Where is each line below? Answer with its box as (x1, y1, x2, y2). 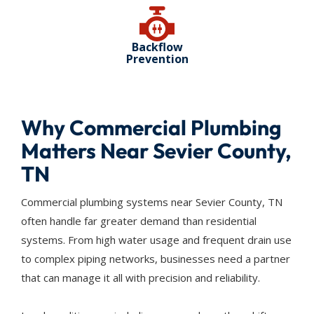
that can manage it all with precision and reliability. (21, 271, 260, 285)
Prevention (125, 51, 189, 67)
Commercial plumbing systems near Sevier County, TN (21, 195, 282, 209)
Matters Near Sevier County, (21, 137, 291, 164)
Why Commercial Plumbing (21, 114, 282, 141)
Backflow (131, 39, 183, 55)
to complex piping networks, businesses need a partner (21, 252, 290, 266)
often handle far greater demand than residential (21, 214, 257, 228)
